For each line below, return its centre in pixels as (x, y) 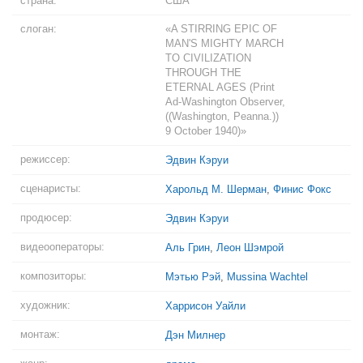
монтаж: (40, 334)
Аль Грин (188, 248)
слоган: (38, 29)
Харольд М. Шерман (216, 189)
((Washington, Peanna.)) (222, 116)
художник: (45, 305)
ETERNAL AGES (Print (220, 87)
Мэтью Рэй (193, 277)
